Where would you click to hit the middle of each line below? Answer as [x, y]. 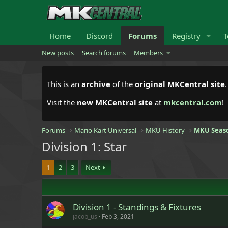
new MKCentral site [115, 102]
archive [96, 84]
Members [148, 53]
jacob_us [85, 217]
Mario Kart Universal [106, 130]
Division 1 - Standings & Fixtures [137, 207]
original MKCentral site [180, 84]
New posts [58, 53]
